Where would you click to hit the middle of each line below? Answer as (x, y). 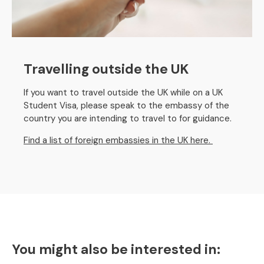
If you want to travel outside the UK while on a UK (123, 93)
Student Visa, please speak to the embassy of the (126, 105)
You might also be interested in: (116, 249)
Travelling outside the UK (106, 69)
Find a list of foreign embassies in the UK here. (118, 140)
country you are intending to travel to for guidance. (129, 118)
